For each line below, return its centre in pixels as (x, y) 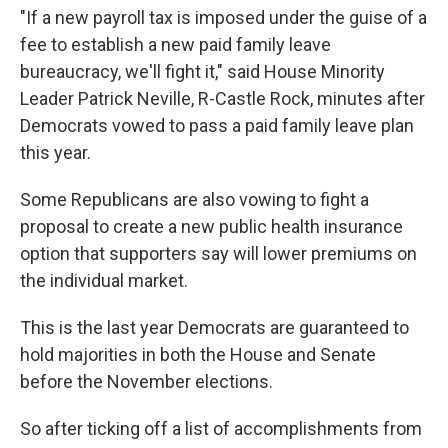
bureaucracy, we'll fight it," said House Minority (202, 71)
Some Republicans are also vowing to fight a (194, 199)
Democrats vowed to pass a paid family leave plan (217, 125)
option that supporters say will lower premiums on (218, 253)
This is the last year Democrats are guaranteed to (214, 327)
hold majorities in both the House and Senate (198, 354)
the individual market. (104, 280)
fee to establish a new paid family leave (175, 44)
